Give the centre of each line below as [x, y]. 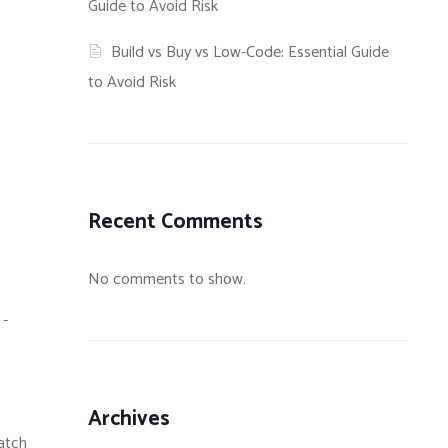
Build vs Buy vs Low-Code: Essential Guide [250, 53]
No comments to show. [167, 280]
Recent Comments [175, 222]
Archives [129, 419]
